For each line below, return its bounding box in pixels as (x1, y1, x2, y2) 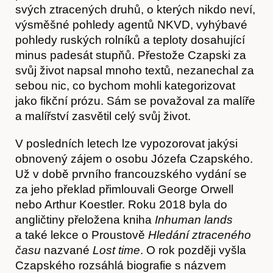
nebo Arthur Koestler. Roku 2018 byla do (15, 197, 227, 211)
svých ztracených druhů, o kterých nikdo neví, (15, 2, 255, 16)
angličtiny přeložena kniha (15, 213, 155, 226)
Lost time (93, 243, 140, 257)
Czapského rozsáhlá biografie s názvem (15, 258, 226, 272)
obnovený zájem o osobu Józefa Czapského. (15, 152, 253, 165)
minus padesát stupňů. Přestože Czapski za (15, 48, 246, 62)
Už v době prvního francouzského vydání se (15, 167, 247, 180)
